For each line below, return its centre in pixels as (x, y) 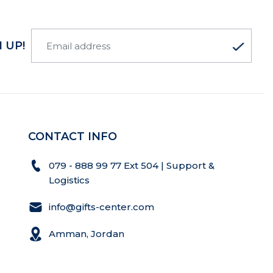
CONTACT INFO (73, 136)
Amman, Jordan (87, 234)
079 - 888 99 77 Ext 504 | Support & (132, 165)
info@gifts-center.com (102, 207)
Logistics (71, 180)
